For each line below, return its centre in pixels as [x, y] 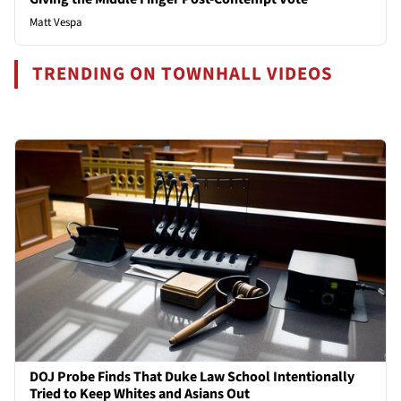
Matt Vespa [56, 22]
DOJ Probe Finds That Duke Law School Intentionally [192, 377]
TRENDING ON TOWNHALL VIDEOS [183, 73]
